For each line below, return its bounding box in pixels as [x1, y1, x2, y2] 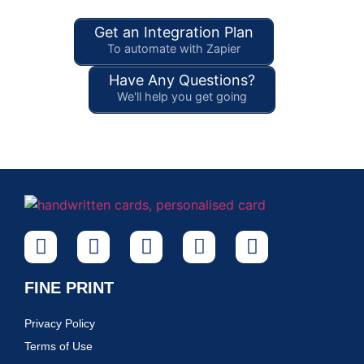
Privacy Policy [24, 316, 95, 330]
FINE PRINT [24, 278, 114, 297]
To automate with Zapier [107, 41, 240, 55]
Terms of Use [24, 339, 93, 353]
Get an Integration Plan [94, 23, 253, 41]
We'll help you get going [117, 89, 247, 103]
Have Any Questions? [109, 71, 255, 89]
